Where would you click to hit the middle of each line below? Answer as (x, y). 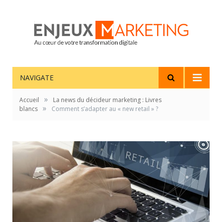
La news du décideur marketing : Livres (107, 100)
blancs (28, 109)
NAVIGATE (37, 78)
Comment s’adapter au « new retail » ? (105, 109)
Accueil (29, 100)
